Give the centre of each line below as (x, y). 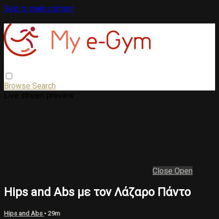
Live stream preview (39, 95)
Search (44, 86)
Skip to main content (39, 9)
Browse (18, 86)
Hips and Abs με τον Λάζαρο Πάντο (97, 192)
